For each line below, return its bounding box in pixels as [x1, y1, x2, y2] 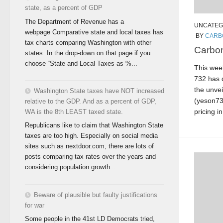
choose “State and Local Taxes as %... [25, 59, 137, 67]
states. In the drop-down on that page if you [25, 49, 150, 57]
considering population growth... [25, 163, 116, 171]
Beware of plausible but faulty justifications [34, 191, 157, 199]
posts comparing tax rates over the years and [25, 153, 156, 161]
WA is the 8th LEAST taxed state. [25, 108, 123, 115]
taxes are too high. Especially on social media [25, 132, 158, 140]
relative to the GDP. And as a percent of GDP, [25, 97, 156, 105]
